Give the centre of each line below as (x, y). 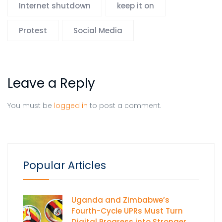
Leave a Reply (51, 83)
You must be (31, 105)
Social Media (98, 30)
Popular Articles (64, 165)
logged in (71, 105)
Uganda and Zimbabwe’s (120, 200)
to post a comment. (125, 105)
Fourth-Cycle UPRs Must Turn (127, 211)
